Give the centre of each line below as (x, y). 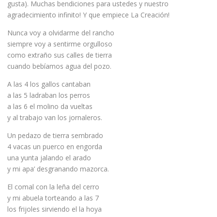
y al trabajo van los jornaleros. (55, 117)
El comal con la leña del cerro (53, 187)
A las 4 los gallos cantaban (49, 84)
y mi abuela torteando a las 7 (53, 198)
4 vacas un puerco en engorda (55, 147)
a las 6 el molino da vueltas (50, 106)
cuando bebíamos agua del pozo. (59, 66)
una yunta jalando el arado (49, 158)
